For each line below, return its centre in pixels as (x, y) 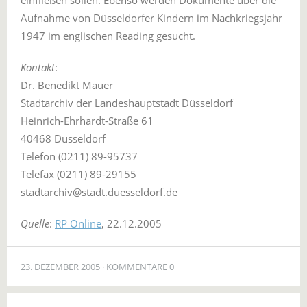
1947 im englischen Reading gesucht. (109, 36)
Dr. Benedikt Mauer (67, 85)
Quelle (35, 223)
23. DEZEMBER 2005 (60, 267)
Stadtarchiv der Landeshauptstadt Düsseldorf (128, 103)
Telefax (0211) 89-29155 (78, 174)
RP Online (78, 223)
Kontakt (38, 67)
